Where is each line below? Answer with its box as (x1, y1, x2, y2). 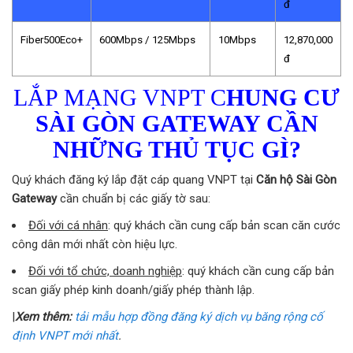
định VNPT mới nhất (12, 328, 118, 343)
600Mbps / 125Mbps (99, 33, 195, 46)
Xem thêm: (15, 309, 75, 324)
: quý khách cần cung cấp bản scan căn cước (108, 217, 340, 232)
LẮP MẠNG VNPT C (13, 84, 226, 110)
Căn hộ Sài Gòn (256, 172, 336, 187)
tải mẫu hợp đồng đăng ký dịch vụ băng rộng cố (75, 309, 323, 324)
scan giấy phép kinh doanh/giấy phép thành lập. (12, 282, 255, 297)
